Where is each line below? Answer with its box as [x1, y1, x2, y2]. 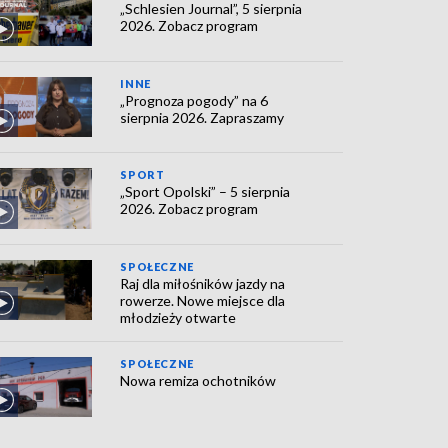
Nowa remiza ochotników [120, 371, 277, 389]
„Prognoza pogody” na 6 [120, 91, 269, 109]
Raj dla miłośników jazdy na [120, 274, 286, 292]
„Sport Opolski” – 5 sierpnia [120, 183, 291, 201]
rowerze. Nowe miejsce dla [120, 291, 286, 309]
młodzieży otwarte [120, 308, 237, 326]
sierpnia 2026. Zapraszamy [120, 108, 285, 126]
